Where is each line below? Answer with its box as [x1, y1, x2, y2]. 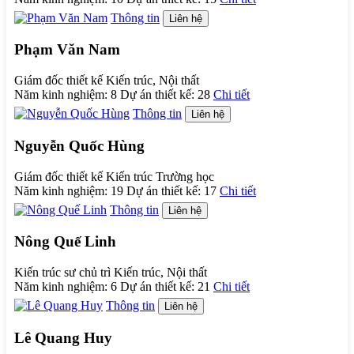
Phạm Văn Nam [14, 41, 120, 58]
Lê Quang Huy [14, 329, 112, 346]
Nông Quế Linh [14, 233, 116, 250]
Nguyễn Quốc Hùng [14, 137, 145, 154]
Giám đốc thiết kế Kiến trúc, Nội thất [14, 73, 199, 88]
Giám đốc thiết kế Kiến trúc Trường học [14, 169, 214, 183]
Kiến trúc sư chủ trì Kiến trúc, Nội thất [14, 265, 207, 280]
